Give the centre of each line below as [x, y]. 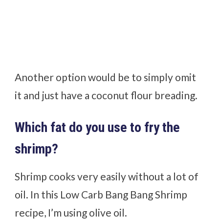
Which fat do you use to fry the [98, 127]
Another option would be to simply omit [106, 77]
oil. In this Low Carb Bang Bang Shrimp [101, 194]
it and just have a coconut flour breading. [106, 95]
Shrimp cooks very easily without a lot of [107, 176]
